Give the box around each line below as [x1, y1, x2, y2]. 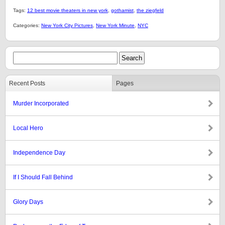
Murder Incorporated [13, 100, 69, 107]
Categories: [13, 23, 41, 28]
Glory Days [13, 198, 43, 205]
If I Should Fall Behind [13, 174, 73, 181]
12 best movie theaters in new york [27, 8, 108, 13]
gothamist [111, 8, 134, 13]
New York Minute [96, 23, 135, 28]
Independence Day [13, 149, 65, 156]
